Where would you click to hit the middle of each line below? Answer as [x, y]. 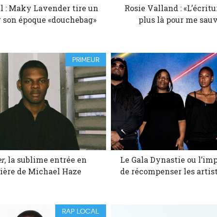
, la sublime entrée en [46, 160]
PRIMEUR [85, 60]
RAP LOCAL [80, 211]
